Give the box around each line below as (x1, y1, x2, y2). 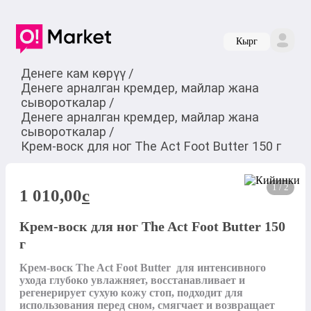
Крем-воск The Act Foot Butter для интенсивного (19, 262, 266, 274)
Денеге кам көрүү (20, 65, 126, 81)
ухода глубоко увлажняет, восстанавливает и (19, 274, 245, 287)
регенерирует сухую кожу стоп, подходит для (19, 287, 243, 299)
